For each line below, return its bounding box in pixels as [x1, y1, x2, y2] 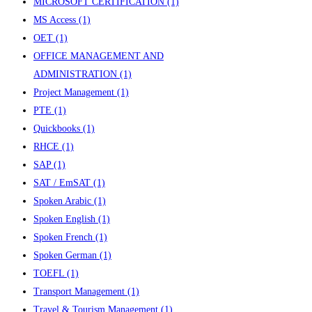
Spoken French [33, 231, 95, 242]
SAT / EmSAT [33, 177, 93, 188]
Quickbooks [33, 123, 83, 134]
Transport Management [33, 286, 127, 297]
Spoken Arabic [33, 195, 94, 206]
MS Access [33, 14, 79, 25]
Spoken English [33, 213, 98, 224]
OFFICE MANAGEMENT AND [33, 50, 164, 61]
